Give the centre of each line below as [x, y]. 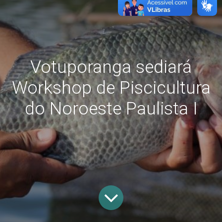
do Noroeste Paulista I [111, 109]
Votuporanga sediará [111, 67]
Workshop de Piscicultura [111, 88]
